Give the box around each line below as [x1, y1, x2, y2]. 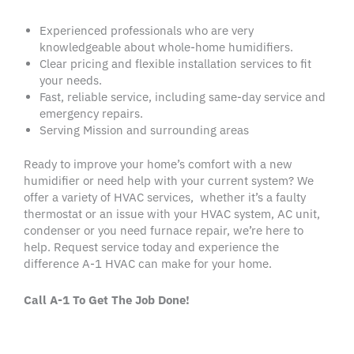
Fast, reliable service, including [40, 88, 209, 104]
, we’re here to [227, 222, 303, 238]
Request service [54, 239, 139, 254]
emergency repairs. [40, 105, 143, 121]
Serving [40, 122, 83, 137]
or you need [81, 222, 150, 238]
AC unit [277, 205, 317, 221]
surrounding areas [150, 122, 249, 137]
